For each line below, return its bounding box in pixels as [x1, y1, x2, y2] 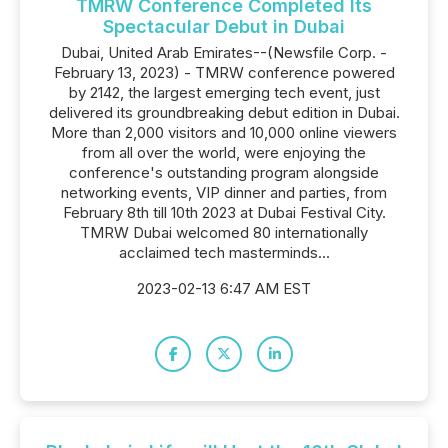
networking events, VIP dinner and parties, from [61, 183, 387, 202]
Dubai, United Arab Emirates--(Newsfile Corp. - [61, 43, 387, 62]
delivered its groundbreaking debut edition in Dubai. [48, 103, 400, 122]
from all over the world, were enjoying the [82, 143, 366, 162]
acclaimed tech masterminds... [118, 243, 330, 262]
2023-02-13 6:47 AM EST [137, 279, 311, 298]
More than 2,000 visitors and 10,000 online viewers [51, 123, 397, 142]
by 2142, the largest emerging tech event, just [68, 83, 380, 102]
